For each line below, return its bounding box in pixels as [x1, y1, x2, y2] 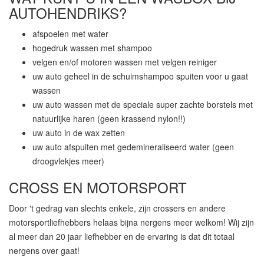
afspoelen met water [32, 28, 108, 40]
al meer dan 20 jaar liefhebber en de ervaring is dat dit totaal [9, 230, 235, 243]
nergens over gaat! [9, 245, 80, 257]
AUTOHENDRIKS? [9, 2, 127, 24]
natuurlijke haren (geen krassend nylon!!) [32, 113, 186, 125]
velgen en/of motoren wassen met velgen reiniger [32, 56, 217, 68]
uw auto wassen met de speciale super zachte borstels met [32, 98, 253, 111]
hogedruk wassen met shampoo [32, 42, 152, 54]
